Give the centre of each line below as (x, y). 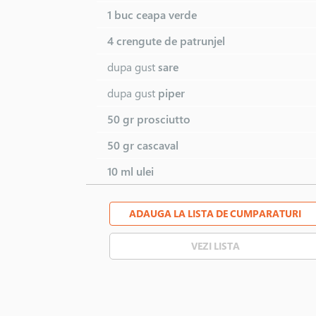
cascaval (158, 145)
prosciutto (164, 119)
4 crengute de (144, 41)
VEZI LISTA (215, 245)
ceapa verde (166, 14)
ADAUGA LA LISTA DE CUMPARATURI (215, 213)
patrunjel (202, 41)
